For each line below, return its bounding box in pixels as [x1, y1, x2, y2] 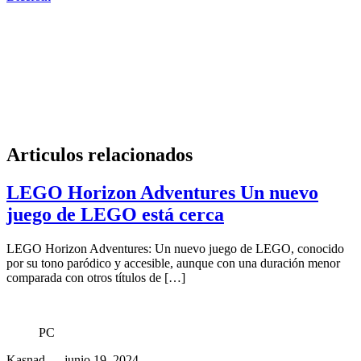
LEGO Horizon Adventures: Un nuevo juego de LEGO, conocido [6, 241, 344, 255]
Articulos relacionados [6, 143, 193, 165]
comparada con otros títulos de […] [6, 270, 185, 284]
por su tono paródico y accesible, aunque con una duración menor [6, 255, 340, 270]
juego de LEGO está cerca [6, 203, 224, 225]
